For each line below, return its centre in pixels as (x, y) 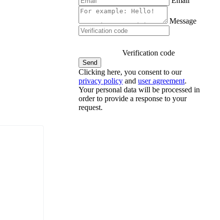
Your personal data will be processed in (139, 89)
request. (91, 107)
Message (183, 21)
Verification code (149, 53)
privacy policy (101, 81)
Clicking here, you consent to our (130, 72)
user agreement (161, 81)
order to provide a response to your (133, 98)
